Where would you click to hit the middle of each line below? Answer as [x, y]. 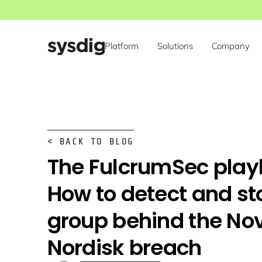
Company [230, 46]
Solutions [175, 46]
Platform [121, 46]
